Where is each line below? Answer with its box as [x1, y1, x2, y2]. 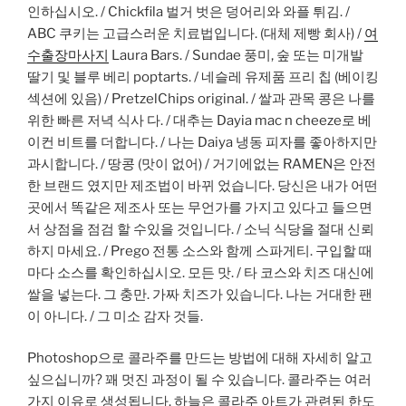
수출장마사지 [27, 46, 109, 63]
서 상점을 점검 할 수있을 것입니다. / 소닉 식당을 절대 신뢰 [27, 220, 374, 237]
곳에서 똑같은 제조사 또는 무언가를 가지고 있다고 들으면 [27, 198, 372, 216]
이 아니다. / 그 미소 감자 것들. [27, 307, 203, 324]
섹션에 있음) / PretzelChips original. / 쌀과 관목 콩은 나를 [27, 90, 375, 107]
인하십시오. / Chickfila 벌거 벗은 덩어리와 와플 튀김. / [27, 3, 350, 20]
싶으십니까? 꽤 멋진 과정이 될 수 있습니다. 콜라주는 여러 [27, 372, 372, 389]
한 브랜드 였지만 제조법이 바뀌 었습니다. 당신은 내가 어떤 [27, 177, 378, 194]
